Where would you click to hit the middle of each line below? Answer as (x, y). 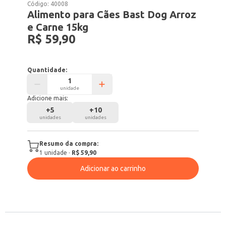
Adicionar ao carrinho (113, 168)
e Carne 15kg (58, 27)
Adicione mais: (48, 98)
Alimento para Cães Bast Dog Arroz (112, 14)
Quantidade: (47, 70)
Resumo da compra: (69, 144)
